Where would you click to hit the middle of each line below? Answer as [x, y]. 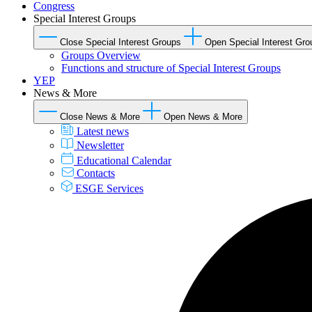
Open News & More [203, 116]
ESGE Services [109, 188]
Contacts [96, 173]
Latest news [103, 131]
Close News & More [100, 116]
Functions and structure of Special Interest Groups [171, 68]
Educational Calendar [124, 160]
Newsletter [100, 145]
